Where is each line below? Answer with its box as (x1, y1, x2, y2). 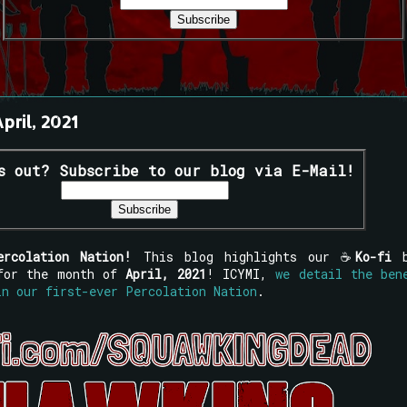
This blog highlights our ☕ (132, 247, 355, 265)
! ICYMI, (206, 264, 276, 283)
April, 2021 (124, 264, 207, 283)
